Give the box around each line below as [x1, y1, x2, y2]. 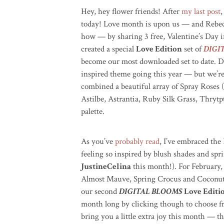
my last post [181, 6, 220, 17]
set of [182, 43, 203, 54]
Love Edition [136, 43, 182, 54]
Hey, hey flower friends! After [81, 6, 181, 17]
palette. [81, 106, 104, 117]
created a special [81, 43, 136, 54]
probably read [115, 136, 159, 147]
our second [81, 186, 119, 197]
